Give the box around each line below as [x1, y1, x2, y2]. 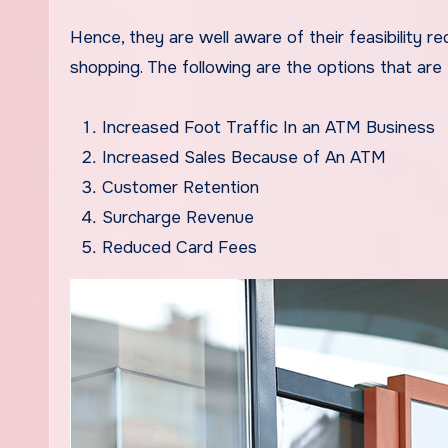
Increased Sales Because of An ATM [102, 147, 386, 169]
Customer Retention [102, 177, 259, 199]
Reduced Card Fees [102, 237, 257, 259]
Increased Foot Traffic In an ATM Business [102, 117, 435, 139]
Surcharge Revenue [102, 207, 254, 229]
